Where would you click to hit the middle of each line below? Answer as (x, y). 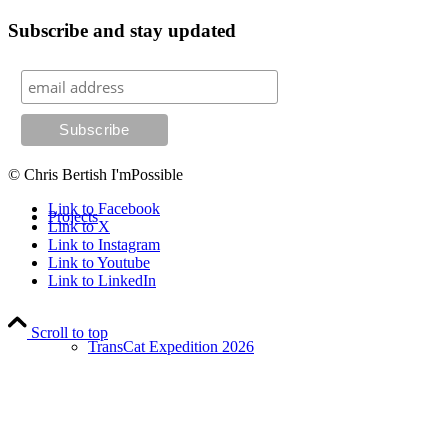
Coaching (118, 86)
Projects (73, 216)
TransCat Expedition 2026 (171, 346)
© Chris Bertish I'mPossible (95, 175)
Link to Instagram (104, 245)
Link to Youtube (99, 263)
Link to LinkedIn (102, 281)
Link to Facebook (104, 209)
